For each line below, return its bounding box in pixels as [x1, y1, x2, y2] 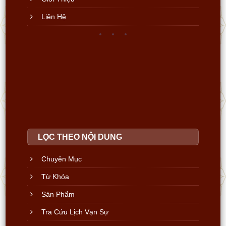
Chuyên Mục [41, 104, 82, 112]
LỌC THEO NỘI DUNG [38, 82, 123, 91]
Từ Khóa [41, 122, 70, 130]
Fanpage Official [41, 175, 94, 183]
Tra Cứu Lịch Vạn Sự [41, 157, 109, 165]
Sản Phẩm [41, 140, 75, 148]
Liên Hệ [41, 13, 67, 21]
